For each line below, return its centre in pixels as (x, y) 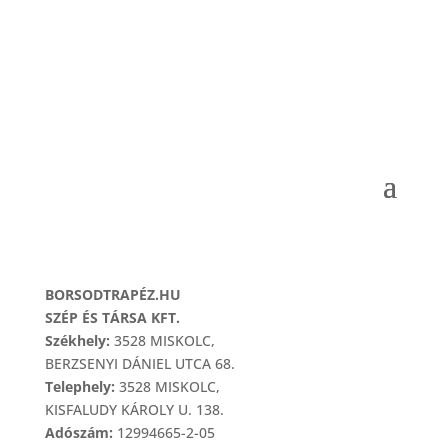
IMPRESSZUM (89, 241)
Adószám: (78, 432)
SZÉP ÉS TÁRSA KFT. (112, 317)
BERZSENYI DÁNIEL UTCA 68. (139, 363)
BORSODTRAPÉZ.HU (112, 294)
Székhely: (77, 340)
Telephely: (79, 386)
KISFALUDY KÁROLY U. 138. (134, 409)
